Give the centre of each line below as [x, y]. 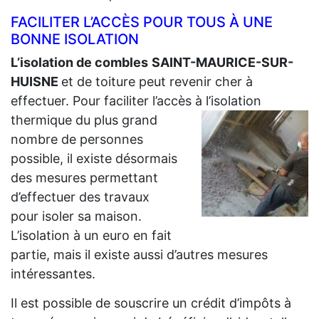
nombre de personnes [77, 139]
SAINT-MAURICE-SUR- [223, 62]
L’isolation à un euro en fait [91, 235]
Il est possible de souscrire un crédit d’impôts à [151, 303]
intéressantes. [53, 273]
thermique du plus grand [84, 120]
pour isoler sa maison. [76, 216]
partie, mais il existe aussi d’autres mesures [139, 254]
